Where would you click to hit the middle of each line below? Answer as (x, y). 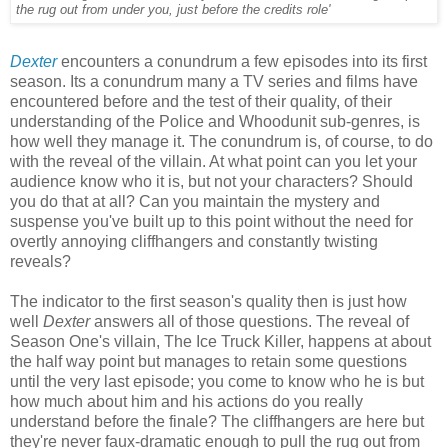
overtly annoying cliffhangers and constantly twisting (194, 242)
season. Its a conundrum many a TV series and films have (214, 82)
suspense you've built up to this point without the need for (211, 222)
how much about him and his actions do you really (186, 402)
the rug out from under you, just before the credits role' (173, 10)
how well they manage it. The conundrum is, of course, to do (221, 142)
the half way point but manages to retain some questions (208, 362)
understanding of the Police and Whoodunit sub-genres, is (215, 122)
